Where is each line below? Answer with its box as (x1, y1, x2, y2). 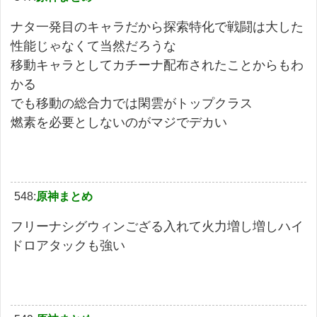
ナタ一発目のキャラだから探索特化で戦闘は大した (11, 19, 304, 34)
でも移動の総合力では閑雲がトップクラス (11, 96, 253, 110)
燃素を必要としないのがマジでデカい (11, 115, 227, 129)
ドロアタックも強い (11, 238, 125, 253)
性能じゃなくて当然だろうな (11, 38, 176, 53)
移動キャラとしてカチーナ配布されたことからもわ (11, 57, 304, 72)
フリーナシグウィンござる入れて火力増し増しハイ (11, 219, 304, 234)
